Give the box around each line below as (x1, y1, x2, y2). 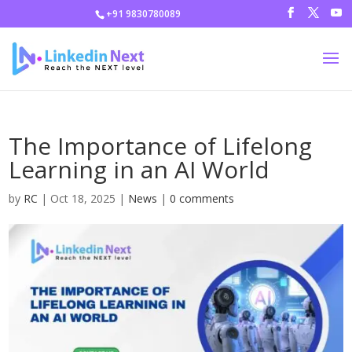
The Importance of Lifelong (9, 130, 313, 162)
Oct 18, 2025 (50, 191, 116, 206)
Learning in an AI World (9, 153, 270, 185)
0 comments (170, 191, 235, 206)
